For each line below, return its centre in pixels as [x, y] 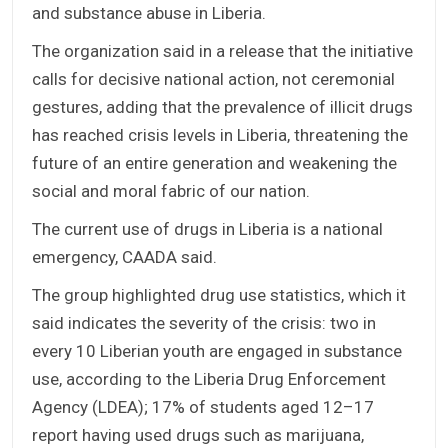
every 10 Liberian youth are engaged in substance [217, 351]
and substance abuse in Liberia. [149, 13]
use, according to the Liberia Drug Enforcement [209, 379]
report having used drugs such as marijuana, [198, 435]
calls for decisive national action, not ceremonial [213, 79]
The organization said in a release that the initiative [222, 51]
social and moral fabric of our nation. [171, 191]
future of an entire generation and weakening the [214, 163]
